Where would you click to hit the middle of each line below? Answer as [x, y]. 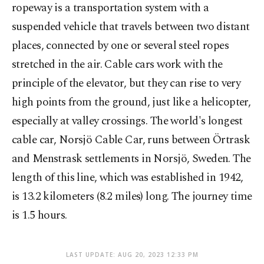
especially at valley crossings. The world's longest [127, 121]
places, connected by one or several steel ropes [121, 46]
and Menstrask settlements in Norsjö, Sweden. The [131, 159]
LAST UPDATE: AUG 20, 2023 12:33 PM [132, 255]
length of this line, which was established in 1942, [128, 178]
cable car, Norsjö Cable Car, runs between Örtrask [131, 140]
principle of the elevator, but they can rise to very [126, 84]
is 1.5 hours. [39, 216]
